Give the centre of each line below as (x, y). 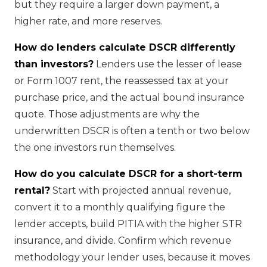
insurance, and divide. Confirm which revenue (123, 240)
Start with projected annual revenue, (140, 190)
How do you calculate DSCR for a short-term (128, 173)
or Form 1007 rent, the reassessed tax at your (122, 80)
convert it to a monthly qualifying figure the (120, 207)
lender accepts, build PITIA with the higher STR (128, 223)
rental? (32, 190)
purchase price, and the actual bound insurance (129, 97)
